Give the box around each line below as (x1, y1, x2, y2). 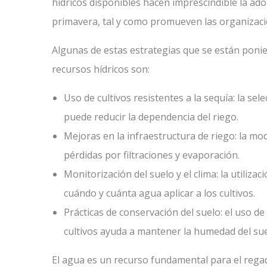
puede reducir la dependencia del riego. (64, 110, 238, 123)
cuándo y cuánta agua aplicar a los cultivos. (64, 187, 255, 200)
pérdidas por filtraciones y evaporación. (64, 148, 240, 162)
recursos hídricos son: (52, 63, 150, 76)
